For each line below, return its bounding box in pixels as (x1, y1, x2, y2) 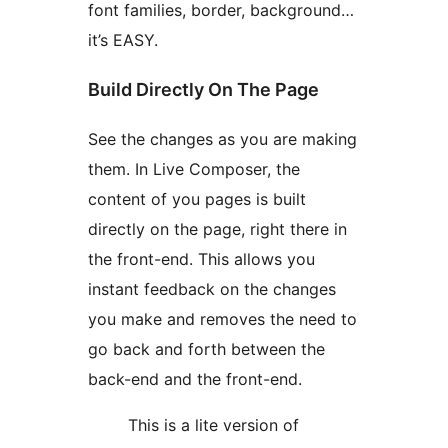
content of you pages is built (88, 188, 306, 209)
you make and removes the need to (88, 308, 357, 329)
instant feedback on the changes (88, 278, 336, 299)
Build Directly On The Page (88, 78, 319, 100)
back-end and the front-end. (88, 368, 302, 389)
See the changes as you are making (88, 128, 357, 149)
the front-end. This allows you (88, 248, 315, 269)
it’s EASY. (88, 29, 158, 50)
